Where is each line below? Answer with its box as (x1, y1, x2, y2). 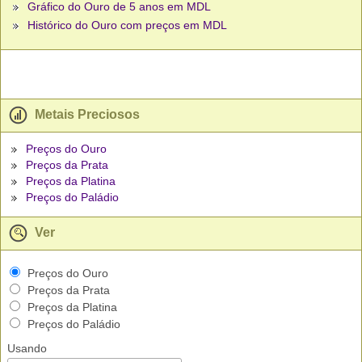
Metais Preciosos (32, 107, 140, 122)
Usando (7, 342, 48, 356)
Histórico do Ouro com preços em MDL (27, 19, 227, 32)
